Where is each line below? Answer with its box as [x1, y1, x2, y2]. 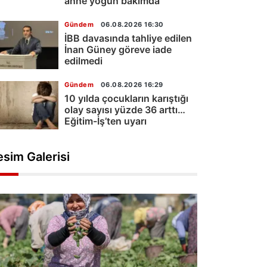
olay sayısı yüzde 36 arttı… [64, 103, 185, 116]
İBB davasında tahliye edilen [64, 32, 192, 44]
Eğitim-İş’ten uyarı [64, 114, 147, 127]
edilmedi [64, 54, 103, 67]
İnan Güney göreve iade [64, 43, 172, 55]
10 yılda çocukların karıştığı [64, 92, 188, 104]
